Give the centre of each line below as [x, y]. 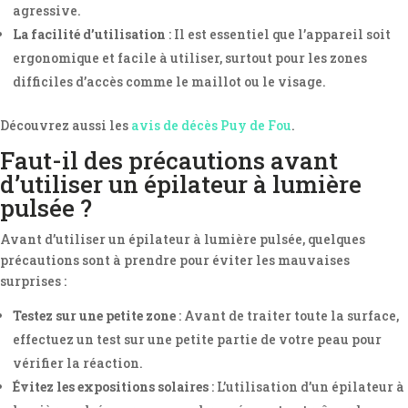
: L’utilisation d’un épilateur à [306, 387]
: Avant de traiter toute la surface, [287, 316]
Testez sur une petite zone [94, 316]
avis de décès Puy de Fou [211, 125]
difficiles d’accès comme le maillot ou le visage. [169, 82]
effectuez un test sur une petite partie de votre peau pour [197, 339]
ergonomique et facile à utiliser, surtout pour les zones [190, 58]
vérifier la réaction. [78, 363]
